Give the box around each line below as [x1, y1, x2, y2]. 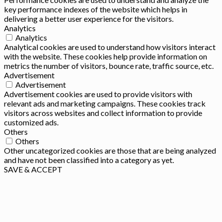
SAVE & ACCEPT [4, 164, 62, 174]
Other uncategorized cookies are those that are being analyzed [4, 145, 216, 155]
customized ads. [4, 117, 58, 127]
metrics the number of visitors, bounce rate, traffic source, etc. [4, 60, 214, 70]
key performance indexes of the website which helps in [4, 4, 187, 14]
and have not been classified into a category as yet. [4, 155, 174, 165]
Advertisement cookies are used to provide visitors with [4, 89, 192, 99]
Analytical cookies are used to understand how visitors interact [4, 42, 216, 52]
